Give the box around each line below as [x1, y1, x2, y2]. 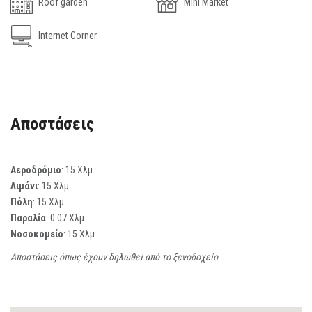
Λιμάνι [10, 180, 38, 192]
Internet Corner [36, 29, 97, 41]
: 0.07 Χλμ [46, 212, 84, 224]
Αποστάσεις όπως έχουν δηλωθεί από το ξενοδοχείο [10, 251, 218, 263]
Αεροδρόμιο [10, 164, 61, 175]
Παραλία [10, 212, 46, 224]
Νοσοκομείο [10, 228, 63, 240]
